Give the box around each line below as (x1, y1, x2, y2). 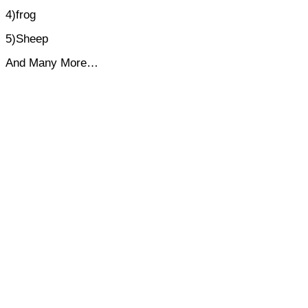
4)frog (5, 8, 36, 22)
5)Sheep (5, 32, 48, 46)
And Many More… (5, 56, 98, 70)
